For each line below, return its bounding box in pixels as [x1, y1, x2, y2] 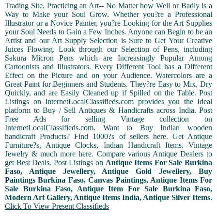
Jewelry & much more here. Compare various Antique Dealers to [5, 150, 212, 158]
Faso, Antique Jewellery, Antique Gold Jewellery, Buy [5, 167, 212, 176]
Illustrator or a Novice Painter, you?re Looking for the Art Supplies [5, 19, 212, 28]
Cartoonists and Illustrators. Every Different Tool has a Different [5, 62, 212, 71]
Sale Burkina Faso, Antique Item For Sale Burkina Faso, [5, 185, 212, 193]
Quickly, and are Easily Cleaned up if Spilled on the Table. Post [5, 89, 212, 97]
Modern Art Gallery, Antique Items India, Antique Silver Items [5, 193, 210, 202]
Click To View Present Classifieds [5, 202, 109, 211]
